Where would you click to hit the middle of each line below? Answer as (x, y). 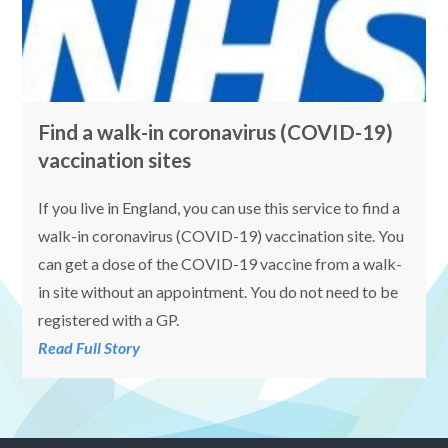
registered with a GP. (109, 320)
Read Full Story (89, 348)
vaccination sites (115, 159)
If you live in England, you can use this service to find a (219, 208)
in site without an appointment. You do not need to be (218, 292)
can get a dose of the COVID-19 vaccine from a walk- (220, 264)
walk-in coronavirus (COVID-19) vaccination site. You (221, 236)
